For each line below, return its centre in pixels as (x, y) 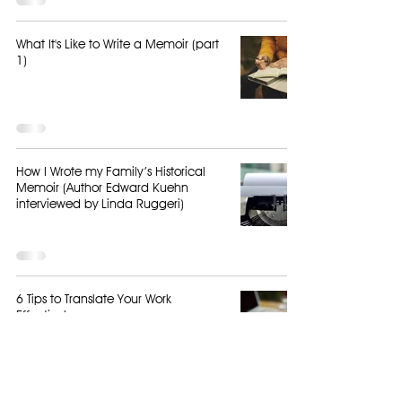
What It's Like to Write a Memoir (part (118, 44)
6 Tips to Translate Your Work (94, 299)
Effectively (44, 315)
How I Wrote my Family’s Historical (111, 171)
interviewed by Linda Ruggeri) (100, 204)
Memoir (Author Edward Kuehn (102, 188)
